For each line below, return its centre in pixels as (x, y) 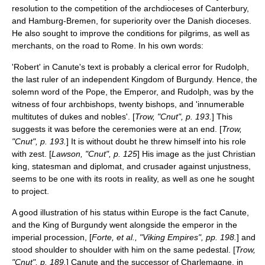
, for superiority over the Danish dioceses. (174, 21)
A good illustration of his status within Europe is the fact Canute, (130, 212)
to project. (30, 191)
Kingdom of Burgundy (172, 79)
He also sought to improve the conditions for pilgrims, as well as (131, 33)
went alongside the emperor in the (172, 225)
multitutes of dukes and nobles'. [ (73, 117)
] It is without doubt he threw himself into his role (156, 141)
